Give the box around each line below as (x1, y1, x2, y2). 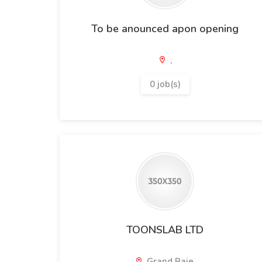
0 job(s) (149, 78, 181, 90)
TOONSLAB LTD (126, 223, 204, 237)
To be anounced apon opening (91, 22, 239, 36)
